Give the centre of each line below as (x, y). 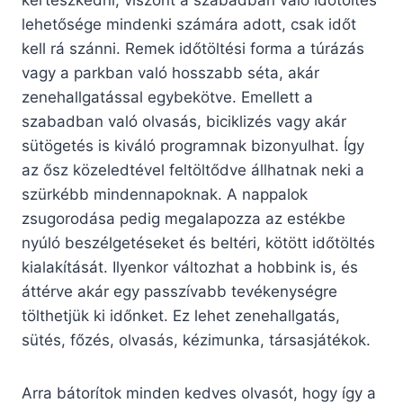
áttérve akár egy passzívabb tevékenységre (179, 292)
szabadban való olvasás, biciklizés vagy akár (184, 122)
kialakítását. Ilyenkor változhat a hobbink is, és (190, 268)
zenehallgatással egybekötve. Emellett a (167, 98)
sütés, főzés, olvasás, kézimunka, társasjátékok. (196, 340)
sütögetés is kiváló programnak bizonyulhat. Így (193, 146)
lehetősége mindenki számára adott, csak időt (189, 25)
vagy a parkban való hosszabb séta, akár (170, 73)
